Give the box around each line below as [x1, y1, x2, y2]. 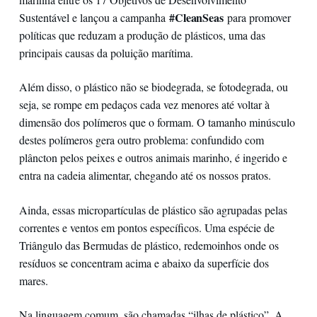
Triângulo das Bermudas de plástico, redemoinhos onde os [18, 237, 279, 253]
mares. [18, 272, 48, 288]
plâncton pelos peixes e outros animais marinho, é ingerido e [18, 150, 287, 166]
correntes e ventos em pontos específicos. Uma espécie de [18, 219, 275, 235]
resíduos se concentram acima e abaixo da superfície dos [18, 255, 269, 270]
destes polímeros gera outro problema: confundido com [18, 132, 264, 148]
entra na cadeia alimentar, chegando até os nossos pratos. [18, 168, 271, 183]
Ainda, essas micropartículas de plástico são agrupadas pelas [18, 202, 287, 217]
